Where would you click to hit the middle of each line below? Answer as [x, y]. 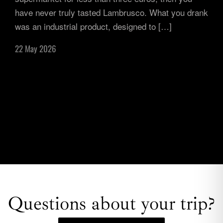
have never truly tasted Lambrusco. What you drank [111, 12]
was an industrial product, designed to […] [93, 26]
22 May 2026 [36, 49]
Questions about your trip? [111, 203]
